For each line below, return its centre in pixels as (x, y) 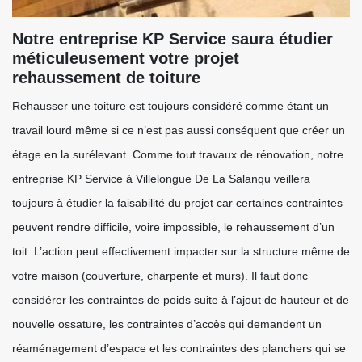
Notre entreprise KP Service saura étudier (173, 39)
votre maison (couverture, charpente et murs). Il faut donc (160, 276)
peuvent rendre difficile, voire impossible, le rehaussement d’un (173, 227)
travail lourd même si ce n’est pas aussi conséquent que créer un (179, 130)
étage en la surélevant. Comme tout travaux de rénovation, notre (178, 154)
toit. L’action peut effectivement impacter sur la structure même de (181, 251)
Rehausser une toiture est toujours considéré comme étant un (170, 106)
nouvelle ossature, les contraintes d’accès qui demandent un (167, 324)
